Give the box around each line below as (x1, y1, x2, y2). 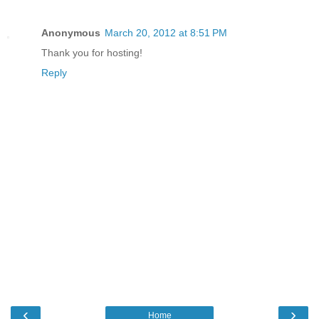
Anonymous (41, 27, 100, 39)
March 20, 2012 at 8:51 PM (105, 27, 227, 39)
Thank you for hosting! (41, 47, 142, 59)
